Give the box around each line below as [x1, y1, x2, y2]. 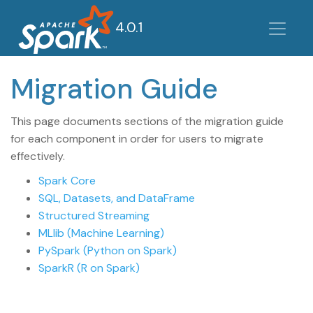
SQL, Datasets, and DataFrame [38, 191, 195, 205]
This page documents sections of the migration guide [10, 114, 284, 129]
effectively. [10, 149, 65, 163]
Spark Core [38, 173, 96, 188]
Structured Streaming [38, 208, 150, 223]
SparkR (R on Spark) [38, 261, 140, 275]
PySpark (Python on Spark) [38, 243, 177, 258]
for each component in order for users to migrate [10, 131, 263, 146]
